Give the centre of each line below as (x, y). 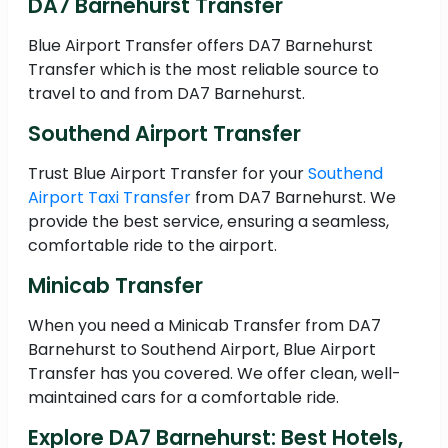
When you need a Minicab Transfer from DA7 (204, 326)
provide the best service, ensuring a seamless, (208, 222)
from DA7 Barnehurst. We (293, 198)
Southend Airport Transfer (164, 134)
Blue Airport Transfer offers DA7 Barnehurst (200, 46)
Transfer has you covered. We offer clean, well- (214, 374)
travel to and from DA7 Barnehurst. (166, 94)
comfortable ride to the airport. (152, 246)
